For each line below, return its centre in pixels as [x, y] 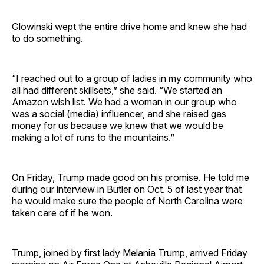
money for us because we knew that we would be [118, 125]
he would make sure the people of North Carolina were [127, 201]
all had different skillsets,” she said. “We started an [117, 90]
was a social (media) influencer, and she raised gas [119, 113]
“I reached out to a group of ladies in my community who [132, 78]
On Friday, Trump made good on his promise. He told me [131, 177]
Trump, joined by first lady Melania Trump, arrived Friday [130, 253]
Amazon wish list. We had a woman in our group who [124, 102]
